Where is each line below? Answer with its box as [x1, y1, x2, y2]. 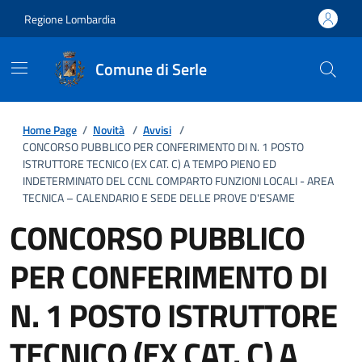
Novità [93, 121, 124, 138]
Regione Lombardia [24, 10, 116, 27]
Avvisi [143, 121, 171, 138]
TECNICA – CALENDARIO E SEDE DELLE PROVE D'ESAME [23, 189, 295, 206]
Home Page [23, 121, 77, 138]
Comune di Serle [95, 57, 207, 82]
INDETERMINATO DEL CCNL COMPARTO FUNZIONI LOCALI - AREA [23, 172, 334, 189]
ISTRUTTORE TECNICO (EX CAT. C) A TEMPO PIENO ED [23, 155, 276, 172]
